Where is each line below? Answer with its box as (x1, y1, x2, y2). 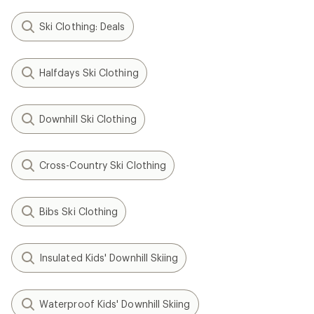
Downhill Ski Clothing (39, 113, 137, 125)
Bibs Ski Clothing (39, 205, 118, 217)
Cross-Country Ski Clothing (39, 159, 167, 171)
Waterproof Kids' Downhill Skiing (39, 298, 191, 310)
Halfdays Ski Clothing (39, 67, 139, 78)
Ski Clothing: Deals (39, 20, 125, 32)
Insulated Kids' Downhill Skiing (39, 252, 179, 264)
